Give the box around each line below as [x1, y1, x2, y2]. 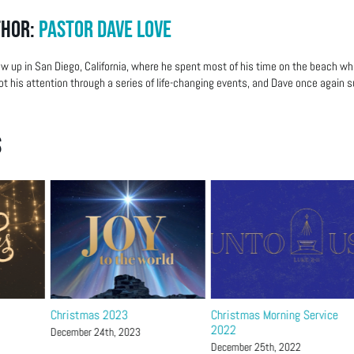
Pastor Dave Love [39, 16, 171, 45]
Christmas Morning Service [210, 306, 338, 323]
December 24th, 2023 [51, 324, 141, 339]
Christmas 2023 [51, 306, 129, 323]
